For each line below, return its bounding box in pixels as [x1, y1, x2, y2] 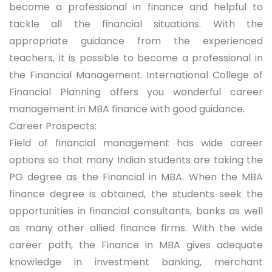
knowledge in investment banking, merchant [9, 255, 263, 269]
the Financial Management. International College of [9, 68, 263, 82]
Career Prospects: [9, 119, 97, 133]
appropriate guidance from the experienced [9, 34, 263, 48]
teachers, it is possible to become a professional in [9, 51, 263, 65]
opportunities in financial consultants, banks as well [9, 204, 263, 218]
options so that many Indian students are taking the [9, 153, 263, 167]
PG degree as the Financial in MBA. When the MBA [9, 170, 263, 184]
